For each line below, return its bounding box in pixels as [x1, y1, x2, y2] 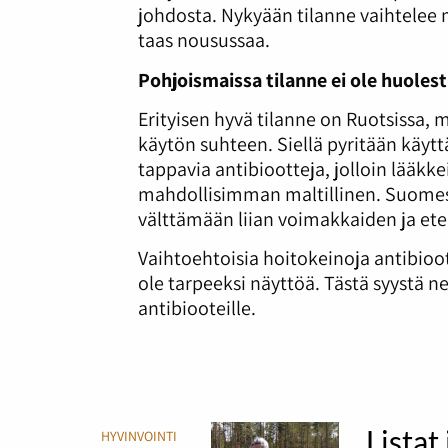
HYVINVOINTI [101, 426, 178, 446]
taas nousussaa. [138, 27, 271, 54]
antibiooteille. [138, 295, 257, 322]
